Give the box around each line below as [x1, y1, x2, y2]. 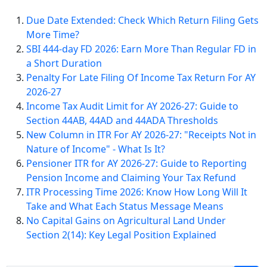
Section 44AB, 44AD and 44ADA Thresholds [26, 113, 218, 127]
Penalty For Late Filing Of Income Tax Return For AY [26, 70, 256, 84]
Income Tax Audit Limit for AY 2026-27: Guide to [26, 99, 238, 113]
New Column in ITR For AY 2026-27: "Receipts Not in [26, 128, 256, 141]
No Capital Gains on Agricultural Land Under [26, 213, 226, 227]
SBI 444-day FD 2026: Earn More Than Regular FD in [26, 42, 256, 55]
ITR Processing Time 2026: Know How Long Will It [26, 185, 247, 198]
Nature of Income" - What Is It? [26, 142, 165, 156]
